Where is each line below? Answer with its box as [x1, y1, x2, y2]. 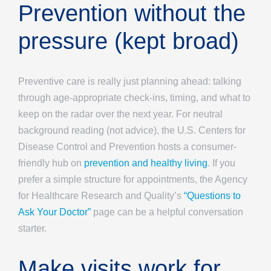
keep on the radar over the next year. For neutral [18, 108, 223, 119]
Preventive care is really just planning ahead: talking [18, 76, 241, 87]
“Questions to [184, 190, 241, 201]
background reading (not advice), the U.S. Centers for [18, 125, 246, 135]
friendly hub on [18, 157, 84, 168]
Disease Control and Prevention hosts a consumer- [18, 141, 237, 152]
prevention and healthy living [84, 157, 207, 168]
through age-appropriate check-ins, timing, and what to [18, 92, 250, 103]
